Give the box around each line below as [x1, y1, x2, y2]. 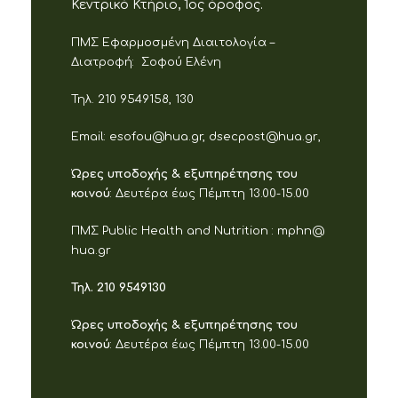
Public [102, 224, 138, 237]
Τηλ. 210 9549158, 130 [71, 92, 194, 106]
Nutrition [214, 224, 272, 237]
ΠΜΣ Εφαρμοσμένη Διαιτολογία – [71, 36, 275, 49]
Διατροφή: [71, 55, 138, 68]
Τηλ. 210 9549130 [71, 281, 166, 294]
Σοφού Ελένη [141, 55, 221, 68]
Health [141, 224, 183, 237]
